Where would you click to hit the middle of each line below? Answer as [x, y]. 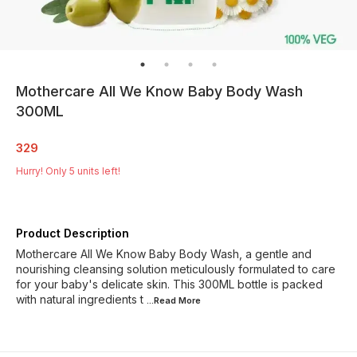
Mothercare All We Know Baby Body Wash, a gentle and [164, 253]
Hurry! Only [43, 171]
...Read [163, 300]
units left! [98, 171]
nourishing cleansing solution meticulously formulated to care [176, 269]
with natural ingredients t [80, 299]
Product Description [73, 233]
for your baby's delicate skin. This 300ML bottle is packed [169, 284]
